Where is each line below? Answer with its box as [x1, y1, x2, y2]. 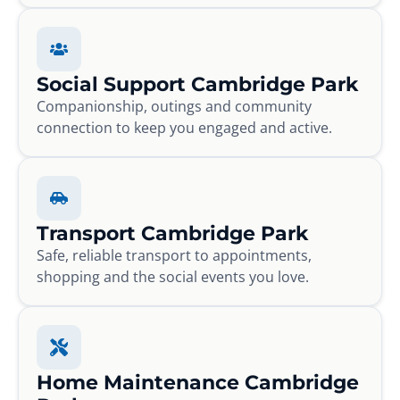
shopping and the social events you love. [37, 266, 309, 287]
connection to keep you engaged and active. [37, 117, 332, 137]
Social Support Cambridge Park [37, 71, 358, 96]
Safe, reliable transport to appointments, [37, 245, 312, 265]
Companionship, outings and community [37, 96, 312, 116]
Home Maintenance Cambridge [37, 369, 359, 395]
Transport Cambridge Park [37, 220, 308, 246]
